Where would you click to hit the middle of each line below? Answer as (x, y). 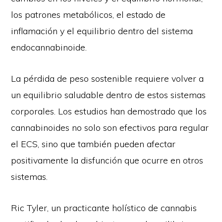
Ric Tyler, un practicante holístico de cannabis (104, 208)
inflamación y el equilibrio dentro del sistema (102, 31)
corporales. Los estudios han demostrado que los (109, 111)
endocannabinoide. (49, 47)
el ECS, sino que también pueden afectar (93, 144)
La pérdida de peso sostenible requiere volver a (108, 78)
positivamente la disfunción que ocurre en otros (107, 160)
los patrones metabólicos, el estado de (88, 14)
